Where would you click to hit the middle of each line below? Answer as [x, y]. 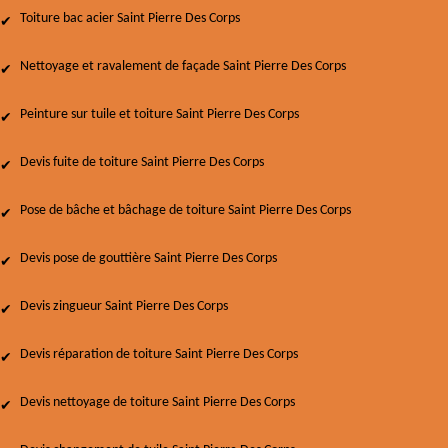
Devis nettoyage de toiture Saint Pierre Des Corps [157, 402]
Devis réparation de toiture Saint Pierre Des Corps [159, 354]
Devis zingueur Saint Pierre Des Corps [124, 306]
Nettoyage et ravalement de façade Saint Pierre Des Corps [183, 66]
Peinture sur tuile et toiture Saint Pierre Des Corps [159, 114]
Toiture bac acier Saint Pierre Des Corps [130, 18]
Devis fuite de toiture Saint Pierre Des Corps [142, 162]
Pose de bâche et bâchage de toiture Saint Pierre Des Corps [185, 210]
